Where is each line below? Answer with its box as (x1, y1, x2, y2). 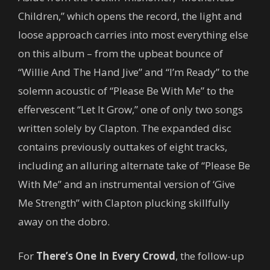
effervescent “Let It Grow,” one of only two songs (18, 102, 243, 116)
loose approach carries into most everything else (18, 27, 248, 42)
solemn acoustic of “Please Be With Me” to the (18, 83, 234, 98)
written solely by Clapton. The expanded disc (18, 121, 231, 135)
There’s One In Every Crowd (36, 248, 175, 263)
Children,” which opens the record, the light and (18, 8, 242, 23)
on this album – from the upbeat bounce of (18, 46, 223, 60)
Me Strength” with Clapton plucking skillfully (18, 195, 230, 210)
